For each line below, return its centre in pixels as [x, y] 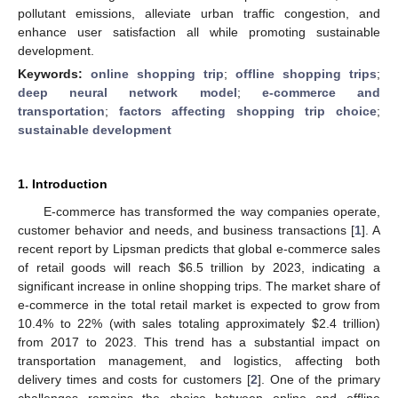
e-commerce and [321, 92]
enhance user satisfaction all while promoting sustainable [199, 32]
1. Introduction [63, 183]
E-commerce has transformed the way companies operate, [211, 211]
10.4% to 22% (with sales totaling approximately [165, 323]
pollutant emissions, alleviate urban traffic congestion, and [199, 13]
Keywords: [54, 73]
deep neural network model [127, 92]
